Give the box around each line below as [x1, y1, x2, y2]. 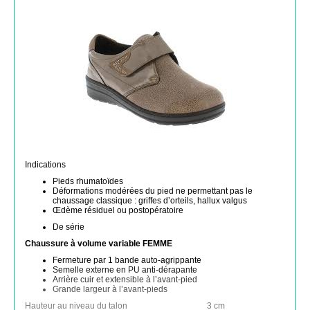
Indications [25, 160, 66, 170]
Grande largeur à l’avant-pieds [53, 284, 167, 294]
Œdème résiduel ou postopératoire [53, 206, 183, 215]
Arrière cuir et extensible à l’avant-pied [53, 275, 197, 284]
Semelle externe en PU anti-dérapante [53, 265, 197, 275]
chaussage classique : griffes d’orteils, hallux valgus [53, 196, 247, 206]
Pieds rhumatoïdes [53, 176, 123, 186]
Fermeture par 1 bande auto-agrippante [53, 255, 201, 265]
